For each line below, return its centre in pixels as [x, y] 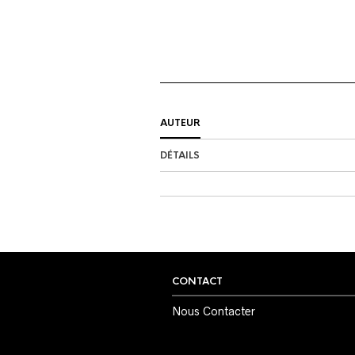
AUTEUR [180, 123]
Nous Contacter [214, 311]
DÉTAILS [180, 155]
